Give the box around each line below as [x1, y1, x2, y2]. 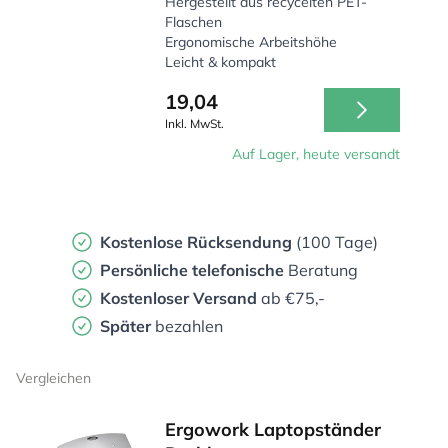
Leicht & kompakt [165, 53, 277, 71]
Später [100, 316, 155, 336]
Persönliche [100, 260, 188, 280]
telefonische [188, 260, 284, 280]
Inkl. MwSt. [165, 116, 225, 131]
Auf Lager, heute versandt [232, 145, 400, 163]
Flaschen [165, 13, 223, 31]
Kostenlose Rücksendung [100, 232, 296, 252]
